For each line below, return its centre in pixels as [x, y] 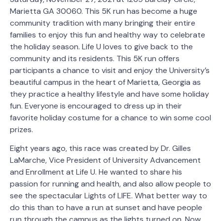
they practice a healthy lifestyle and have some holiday [110, 94]
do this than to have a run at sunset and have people [106, 208]
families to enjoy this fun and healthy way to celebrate [108, 35]
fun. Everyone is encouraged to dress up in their [96, 106]
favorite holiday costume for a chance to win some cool [110, 117]
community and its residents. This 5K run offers [95, 58]
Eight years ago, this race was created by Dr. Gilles [100, 148]
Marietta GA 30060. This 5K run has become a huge [104, 11]
